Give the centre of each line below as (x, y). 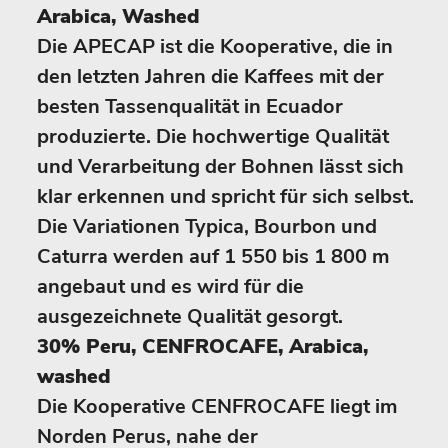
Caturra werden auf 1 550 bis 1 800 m (213, 256)
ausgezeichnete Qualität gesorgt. (190, 316)
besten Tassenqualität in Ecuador (190, 106)
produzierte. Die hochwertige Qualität (213, 136)
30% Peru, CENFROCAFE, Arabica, (202, 346)
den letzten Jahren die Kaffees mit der (210, 76)
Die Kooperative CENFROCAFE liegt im (217, 406)
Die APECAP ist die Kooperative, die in (215, 46)
